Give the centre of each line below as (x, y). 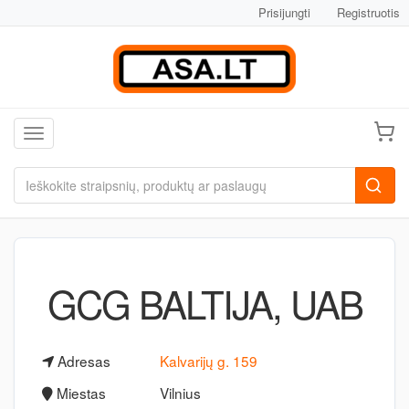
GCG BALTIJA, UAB (204, 303)
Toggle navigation (84, 135)
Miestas (79, 393)
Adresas (82, 361)
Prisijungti (284, 12)
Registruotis (368, 12)
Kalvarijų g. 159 (208, 361)
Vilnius (180, 393)
